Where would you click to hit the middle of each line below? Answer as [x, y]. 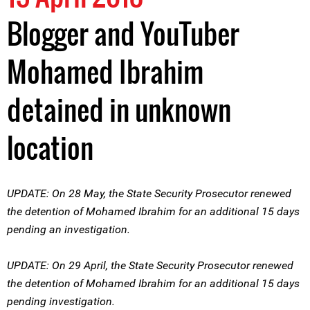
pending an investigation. [69, 229]
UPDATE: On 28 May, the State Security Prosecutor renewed [149, 193]
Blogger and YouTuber [123, 33]
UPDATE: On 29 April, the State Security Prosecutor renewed [150, 265]
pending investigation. [61, 301]
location [50, 147]
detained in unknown [119, 109]
